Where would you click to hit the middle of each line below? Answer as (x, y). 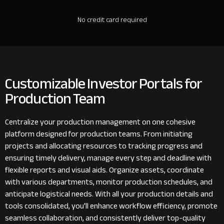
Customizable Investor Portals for (104, 83)
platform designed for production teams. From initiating (99, 134)
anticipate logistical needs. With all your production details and (109, 194)
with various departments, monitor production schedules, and (109, 182)
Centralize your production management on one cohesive (100, 122)
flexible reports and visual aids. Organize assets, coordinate (104, 170)
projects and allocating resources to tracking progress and (104, 146)
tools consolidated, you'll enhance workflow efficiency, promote (111, 206)
